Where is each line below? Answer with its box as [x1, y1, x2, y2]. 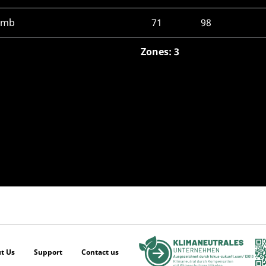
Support [34, 247, 62, 258]
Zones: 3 [141, 45, 179, 58]
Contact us [81, 247, 119, 258]
